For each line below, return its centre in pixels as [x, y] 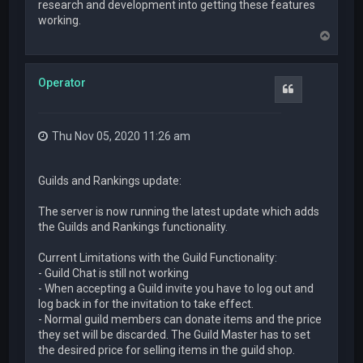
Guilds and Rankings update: [110, 181]
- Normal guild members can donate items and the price [180, 320]
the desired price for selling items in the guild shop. [167, 350]
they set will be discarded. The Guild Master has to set [175, 335]
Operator [62, 82]
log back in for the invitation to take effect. [146, 304]
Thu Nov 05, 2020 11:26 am [122, 136]
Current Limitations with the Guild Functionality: [158, 258]
